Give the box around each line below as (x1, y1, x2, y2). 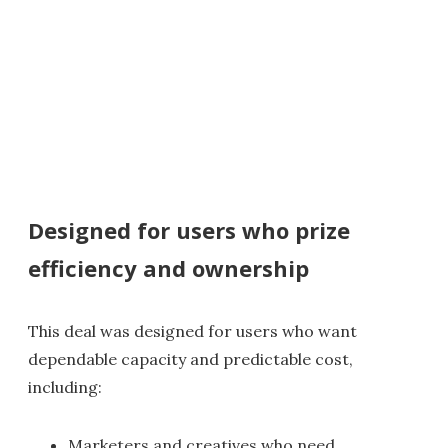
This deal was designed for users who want (28, 321, 357, 342)
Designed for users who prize (28, 215, 350, 246)
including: (28, 377, 102, 398)
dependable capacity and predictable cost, (28, 349, 353, 370)
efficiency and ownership (28, 253, 309, 284)
